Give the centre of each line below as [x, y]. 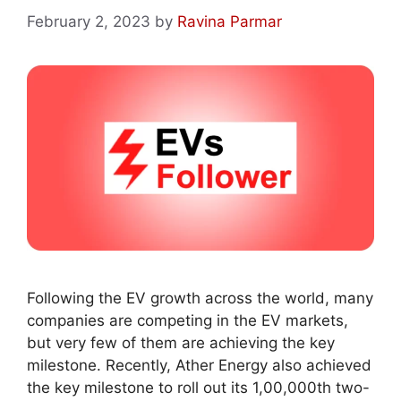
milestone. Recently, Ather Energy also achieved [199, 365]
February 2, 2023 [89, 21]
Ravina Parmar [230, 21]
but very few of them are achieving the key [181, 342]
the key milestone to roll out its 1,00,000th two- [198, 387]
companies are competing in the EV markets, [188, 320]
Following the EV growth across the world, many [200, 298]
